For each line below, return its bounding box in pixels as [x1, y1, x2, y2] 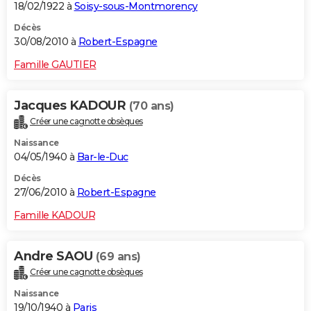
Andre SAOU [14, 248, 96, 264]
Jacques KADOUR [14, 97, 129, 113]
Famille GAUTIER [14, 58, 96, 71]
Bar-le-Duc [76, 150, 128, 163]
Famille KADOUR [14, 208, 95, 221]
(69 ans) [95, 249, 141, 263]
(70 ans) [128, 99, 174, 112]
